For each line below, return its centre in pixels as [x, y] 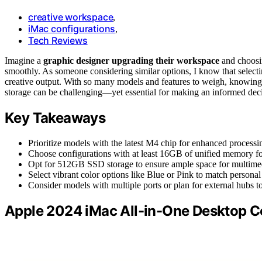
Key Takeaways [55, 118]
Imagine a [24, 60]
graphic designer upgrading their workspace [131, 60]
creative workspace [71, 17]
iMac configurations [72, 28]
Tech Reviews [58, 40]
